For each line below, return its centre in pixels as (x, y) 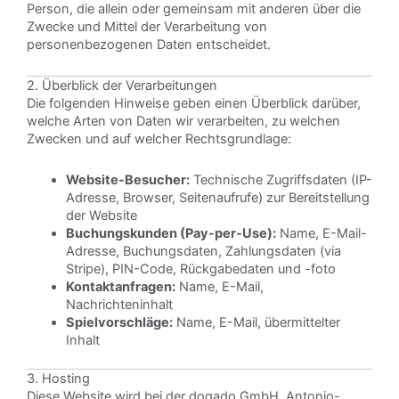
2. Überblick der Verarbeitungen (122, 86)
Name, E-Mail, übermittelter (256, 322)
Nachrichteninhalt (119, 304)
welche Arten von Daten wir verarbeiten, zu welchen (183, 122)
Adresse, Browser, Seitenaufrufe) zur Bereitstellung (217, 197)
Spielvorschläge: (119, 322)
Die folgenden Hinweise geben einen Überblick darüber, (194, 104)
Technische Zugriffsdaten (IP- (281, 179)
